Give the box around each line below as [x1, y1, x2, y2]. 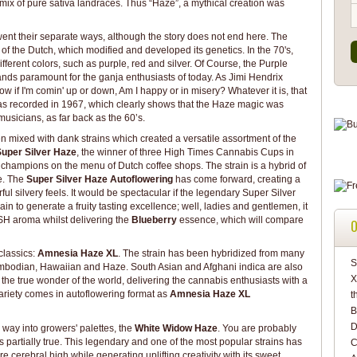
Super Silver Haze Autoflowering [25, 173, 173, 185]
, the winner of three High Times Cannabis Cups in [76, 146, 294, 158]
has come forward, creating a [172, 173, 300, 185]
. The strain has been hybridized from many [117, 248, 304, 259]
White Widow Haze [134, 322, 218, 334]
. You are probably [217, 322, 296, 334]
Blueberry [131, 214, 177, 226]
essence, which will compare [176, 214, 304, 226]
